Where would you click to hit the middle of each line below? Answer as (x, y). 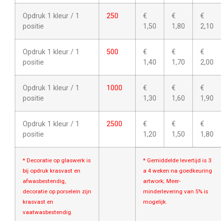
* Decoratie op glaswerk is (57, 160)
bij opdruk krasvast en (52, 170)
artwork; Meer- (162, 181)
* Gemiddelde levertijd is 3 (177, 160)
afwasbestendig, (44, 181)
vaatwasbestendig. (48, 212)
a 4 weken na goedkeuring (178, 170)
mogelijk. (155, 202)
